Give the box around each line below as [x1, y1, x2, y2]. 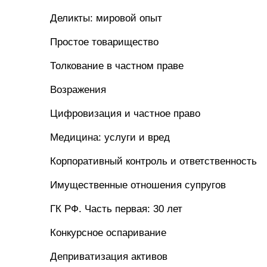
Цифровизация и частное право [50, 108, 200, 119]
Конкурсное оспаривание [50, 227, 166, 238]
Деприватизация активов [50, 251, 167, 262]
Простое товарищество [50, 36, 159, 48]
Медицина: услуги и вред [50, 132, 170, 143]
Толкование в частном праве [50, 60, 184, 72]
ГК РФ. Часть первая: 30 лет [50, 203, 182, 215]
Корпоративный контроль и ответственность [50, 156, 257, 167]
